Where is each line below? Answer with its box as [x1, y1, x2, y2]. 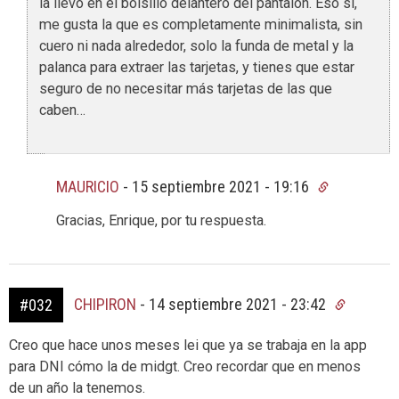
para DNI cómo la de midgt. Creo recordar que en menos [9, 357, 361, 375]
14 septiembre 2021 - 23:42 [149, 294, 330, 313]
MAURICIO [56, 176, 119, 196]
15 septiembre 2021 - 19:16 [132, 176, 313, 196]
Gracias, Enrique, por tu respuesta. [56, 211, 266, 229]
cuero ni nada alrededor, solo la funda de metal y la [39, 37, 354, 54]
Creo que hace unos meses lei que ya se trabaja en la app [9, 336, 367, 354]
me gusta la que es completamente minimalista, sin [39, 15, 362, 33]
